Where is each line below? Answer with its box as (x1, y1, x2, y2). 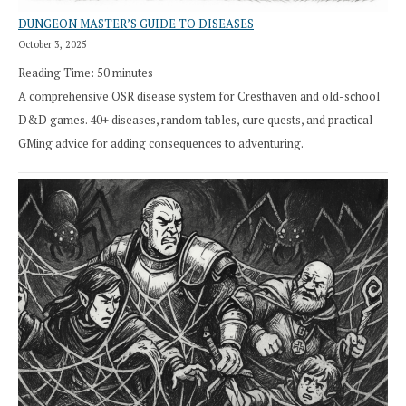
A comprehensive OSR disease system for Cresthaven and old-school (18, 87, 380, 104)
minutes (112, 63, 153, 81)
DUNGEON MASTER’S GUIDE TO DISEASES (18, 15, 254, 33)
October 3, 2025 (18, 38, 87, 52)
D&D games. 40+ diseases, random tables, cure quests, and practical (18, 111, 372, 128)
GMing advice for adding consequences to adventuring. (18, 134, 304, 151)
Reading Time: (18, 63, 97, 81)
